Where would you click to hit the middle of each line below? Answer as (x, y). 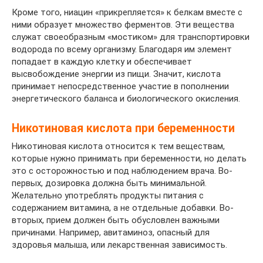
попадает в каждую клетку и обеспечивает (102, 61)
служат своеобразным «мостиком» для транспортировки (131, 37)
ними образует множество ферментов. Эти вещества (123, 24)
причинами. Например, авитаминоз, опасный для (111, 232)
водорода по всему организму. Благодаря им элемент (122, 49)
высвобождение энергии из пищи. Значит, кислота (116, 74)
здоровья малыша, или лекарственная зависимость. (119, 245)
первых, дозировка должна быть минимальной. (109, 183)
